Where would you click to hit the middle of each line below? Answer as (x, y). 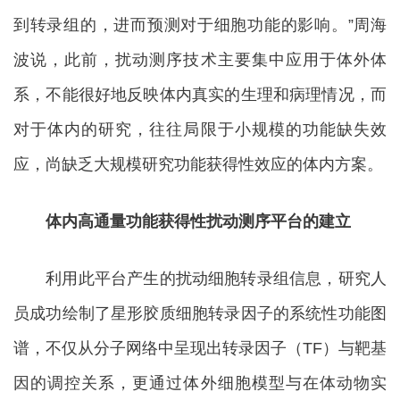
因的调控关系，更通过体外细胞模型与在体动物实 (200, 383)
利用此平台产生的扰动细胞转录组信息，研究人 (200, 279)
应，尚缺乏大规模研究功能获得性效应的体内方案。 (198, 164)
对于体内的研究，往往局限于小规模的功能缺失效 (200, 129)
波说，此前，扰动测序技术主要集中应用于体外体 (200, 60)
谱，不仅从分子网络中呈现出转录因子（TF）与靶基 (200, 348)
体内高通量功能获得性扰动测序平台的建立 (182, 221)
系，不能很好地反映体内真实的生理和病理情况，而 (200, 95)
